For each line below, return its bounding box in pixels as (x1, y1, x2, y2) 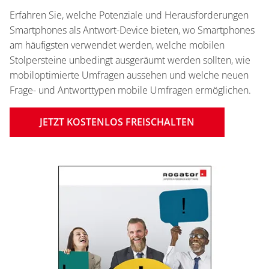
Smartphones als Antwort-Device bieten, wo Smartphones (10, 23, 255, 37)
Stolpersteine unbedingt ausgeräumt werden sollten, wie (10, 53, 250, 67)
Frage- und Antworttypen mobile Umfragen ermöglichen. (10, 83, 251, 97)
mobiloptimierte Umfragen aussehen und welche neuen (10, 68, 249, 82)
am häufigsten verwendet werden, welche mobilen (10, 38, 225, 52)
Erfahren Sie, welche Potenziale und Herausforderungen (10, 8, 249, 22)
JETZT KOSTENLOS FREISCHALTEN (40, 115, 195, 128)
